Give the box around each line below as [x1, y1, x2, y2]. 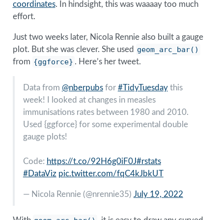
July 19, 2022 [133, 190, 183, 199]
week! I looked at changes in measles [23, 96, 156, 105]
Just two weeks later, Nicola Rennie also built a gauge [12, 33, 203, 42]
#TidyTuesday [117, 83, 168, 92]
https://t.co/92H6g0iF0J [46, 157, 137, 166]
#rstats [136, 157, 161, 166]
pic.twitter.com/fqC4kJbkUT [58, 169, 164, 178]
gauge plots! [23, 133, 67, 141]
